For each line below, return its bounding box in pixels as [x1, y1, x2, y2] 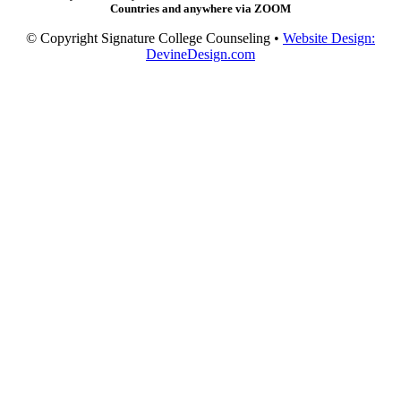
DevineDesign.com [146, 47, 255, 63]
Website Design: [283, 30, 375, 47]
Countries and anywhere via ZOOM [110, 2, 291, 16]
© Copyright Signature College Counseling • [26, 30, 283, 47]
